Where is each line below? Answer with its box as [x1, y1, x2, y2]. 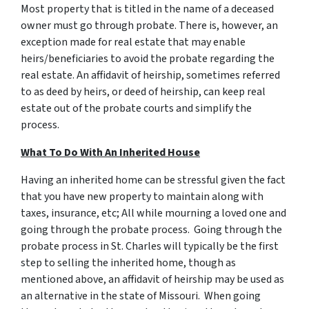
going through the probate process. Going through [21, 222, 266, 237]
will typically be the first [161, 239, 279, 254]
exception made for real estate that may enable [21, 34, 246, 50]
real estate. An [21, 68, 91, 83]
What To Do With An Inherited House [21, 145, 200, 160]
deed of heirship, [124, 84, 203, 99]
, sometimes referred [181, 68, 280, 83]
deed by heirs [46, 84, 107, 99]
